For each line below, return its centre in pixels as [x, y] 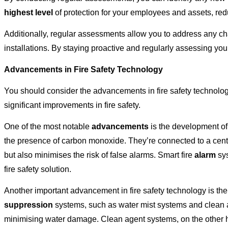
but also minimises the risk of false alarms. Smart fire [99, 155]
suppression [28, 205]
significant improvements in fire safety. [72, 105]
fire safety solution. [38, 169]
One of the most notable [48, 127]
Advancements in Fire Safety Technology [83, 70]
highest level [28, 13]
